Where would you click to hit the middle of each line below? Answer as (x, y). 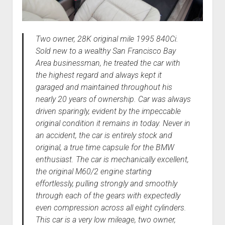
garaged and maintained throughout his (104, 87)
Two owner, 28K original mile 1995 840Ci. (107, 39)
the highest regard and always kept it (98, 75)
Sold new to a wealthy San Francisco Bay (105, 51)
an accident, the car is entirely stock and (104, 135)
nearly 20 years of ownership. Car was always (113, 99)
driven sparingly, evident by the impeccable (108, 111)
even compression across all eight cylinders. (111, 207)
